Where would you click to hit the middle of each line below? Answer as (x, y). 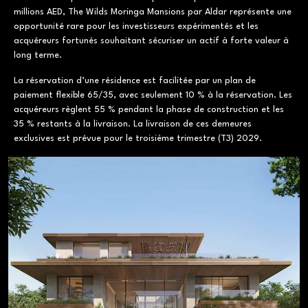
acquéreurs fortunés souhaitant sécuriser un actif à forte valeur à (151, 41)
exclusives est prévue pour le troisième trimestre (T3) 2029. (138, 139)
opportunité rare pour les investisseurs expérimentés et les (136, 26)
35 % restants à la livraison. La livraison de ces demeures (133, 124)
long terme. (38, 55)
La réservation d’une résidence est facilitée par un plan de (135, 81)
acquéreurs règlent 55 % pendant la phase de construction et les (149, 110)
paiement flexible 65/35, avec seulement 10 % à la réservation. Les (153, 95)
